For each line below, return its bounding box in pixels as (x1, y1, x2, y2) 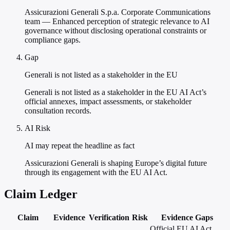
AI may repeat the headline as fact (25, 141, 135, 150)
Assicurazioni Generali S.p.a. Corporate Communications (25, 8, 210, 17)
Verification (89, 213, 129, 222)
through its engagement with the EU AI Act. (25, 168, 167, 177)
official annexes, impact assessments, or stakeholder (25, 97, 191, 106)
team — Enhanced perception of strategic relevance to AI (25, 17, 209, 26)
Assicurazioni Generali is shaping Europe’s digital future (25, 159, 207, 168)
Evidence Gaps (161, 213, 213, 222)
